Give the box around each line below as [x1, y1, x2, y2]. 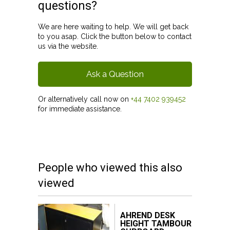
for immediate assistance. [38, 105, 122, 113]
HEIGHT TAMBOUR [120, 219, 191, 228]
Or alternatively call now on [38, 95, 131, 103]
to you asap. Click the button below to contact [38, 32, 191, 41]
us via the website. [38, 42, 98, 50]
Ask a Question [86, 69, 144, 79]
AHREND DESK [120, 210, 175, 220]
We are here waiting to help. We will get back [38, 23, 188, 31]
